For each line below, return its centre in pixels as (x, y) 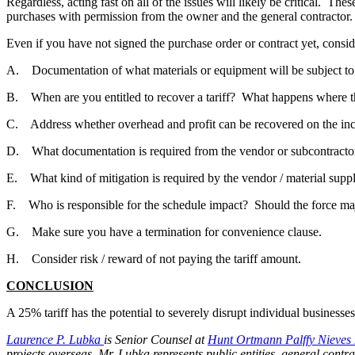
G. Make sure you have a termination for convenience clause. (164, 232)
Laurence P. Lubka (55, 340)
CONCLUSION (50, 286)
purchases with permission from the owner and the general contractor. (179, 17)
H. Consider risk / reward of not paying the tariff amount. (154, 259)
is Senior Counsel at (156, 340)
